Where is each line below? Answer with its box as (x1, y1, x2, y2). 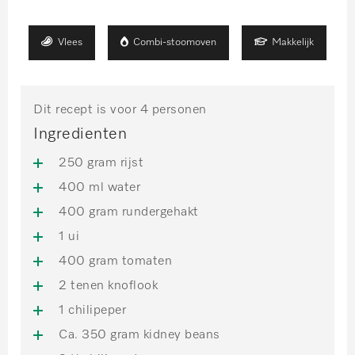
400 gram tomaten (59, 254, 172, 268)
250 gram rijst (59, 156, 143, 170)
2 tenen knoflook (59, 279, 158, 292)
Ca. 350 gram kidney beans (59, 328, 220, 342)
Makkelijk (272, 37, 314, 48)
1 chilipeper (59, 303, 126, 317)
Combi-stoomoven (133, 37, 216, 48)
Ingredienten (33, 125, 127, 142)
